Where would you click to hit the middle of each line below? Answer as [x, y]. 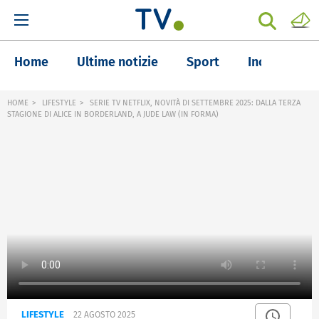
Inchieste [274, 62]
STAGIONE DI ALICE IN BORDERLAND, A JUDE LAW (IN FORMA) [113, 114]
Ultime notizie [117, 62]
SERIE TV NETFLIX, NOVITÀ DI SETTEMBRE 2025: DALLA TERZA [194, 103]
